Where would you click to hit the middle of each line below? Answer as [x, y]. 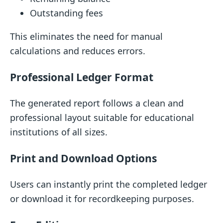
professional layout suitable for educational [102, 117]
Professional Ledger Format [82, 77]
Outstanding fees [66, 13]
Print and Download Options [83, 158]
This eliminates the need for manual [86, 36]
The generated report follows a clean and [97, 103]
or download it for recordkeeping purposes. [102, 198]
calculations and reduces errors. [78, 51]
